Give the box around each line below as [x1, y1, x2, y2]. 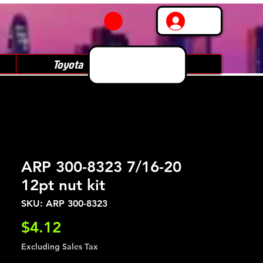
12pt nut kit [21, 176, 105, 194]
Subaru [155, 56, 186, 72]
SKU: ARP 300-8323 [21, 198, 107, 209]
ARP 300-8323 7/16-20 [21, 158, 181, 176]
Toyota [52, 56, 83, 72]
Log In [193, 15, 219, 26]
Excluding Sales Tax [21, 241, 98, 252]
